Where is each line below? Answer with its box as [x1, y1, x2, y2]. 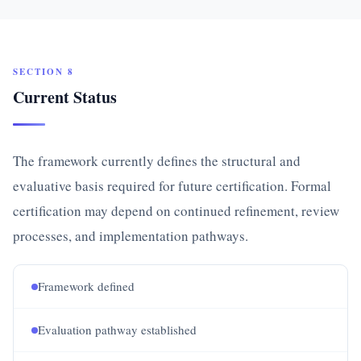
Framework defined [38, 278, 135, 294]
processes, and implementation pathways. [13, 226, 248, 245]
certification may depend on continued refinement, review [13, 201, 339, 220]
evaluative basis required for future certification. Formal [13, 176, 331, 195]
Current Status [13, 85, 117, 109]
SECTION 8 [13, 65, 74, 78]
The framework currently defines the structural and [13, 151, 301, 170]
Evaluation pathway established [38, 322, 197, 338]
